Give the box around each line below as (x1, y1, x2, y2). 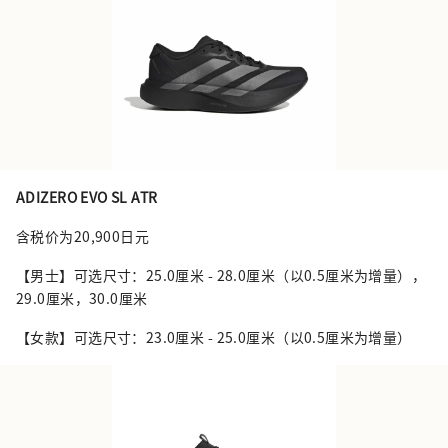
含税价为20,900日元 (16, 226, 150, 247)
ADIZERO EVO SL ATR (16, 187, 158, 208)
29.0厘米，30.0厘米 (16, 288, 148, 309)
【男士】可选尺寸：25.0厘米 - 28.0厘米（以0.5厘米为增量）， (16, 265, 427, 286)
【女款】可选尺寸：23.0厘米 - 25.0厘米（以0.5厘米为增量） (16, 327, 412, 348)
